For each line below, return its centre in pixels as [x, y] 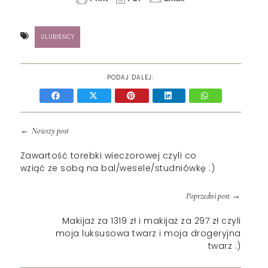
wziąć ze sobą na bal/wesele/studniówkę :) [118, 168]
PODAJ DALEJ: [131, 77]
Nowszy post [50, 130]
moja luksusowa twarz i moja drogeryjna [148, 233]
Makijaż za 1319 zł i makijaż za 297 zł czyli [151, 220]
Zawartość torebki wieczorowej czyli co [108, 155]
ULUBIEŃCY [57, 36]
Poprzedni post [208, 196]
